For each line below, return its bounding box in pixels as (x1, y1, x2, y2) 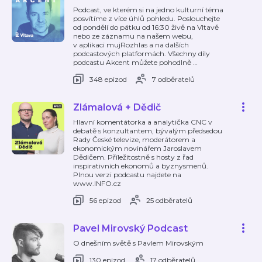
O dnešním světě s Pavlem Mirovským (73, 239, 204, 247)
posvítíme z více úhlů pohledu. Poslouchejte (73, 14, 220, 23)
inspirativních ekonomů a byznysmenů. (73, 161, 208, 170)
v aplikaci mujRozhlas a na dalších (73, 40, 189, 49)
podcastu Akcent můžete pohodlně (73, 58, 193, 67)
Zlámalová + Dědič (73, 102, 161, 113)
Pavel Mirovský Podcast (73, 223, 188, 234)
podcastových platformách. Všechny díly (73, 49, 210, 58)
